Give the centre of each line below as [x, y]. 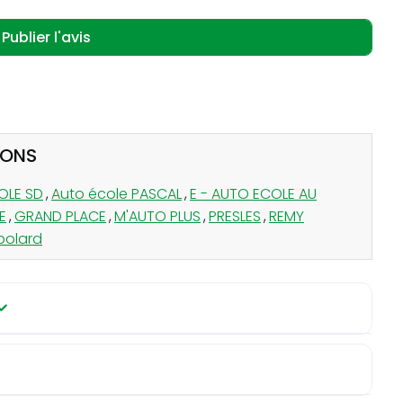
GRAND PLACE [60, 216]
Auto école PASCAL [116, 193]
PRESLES [235, 216]
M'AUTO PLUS [157, 216]
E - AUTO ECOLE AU [253, 193]
